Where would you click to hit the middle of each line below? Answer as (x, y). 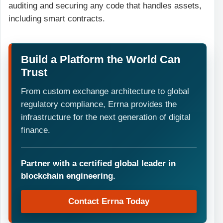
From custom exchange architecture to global (105, 91)
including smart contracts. (57, 19)
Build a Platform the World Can (101, 60)
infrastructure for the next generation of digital (106, 117)
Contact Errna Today (109, 201)
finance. (36, 130)
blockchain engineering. (68, 175)
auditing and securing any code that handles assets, (105, 6)
